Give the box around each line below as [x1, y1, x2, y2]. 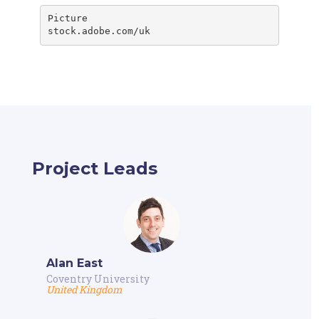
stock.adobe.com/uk [47, 26, 150, 37]
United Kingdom [46, 282, 122, 296]
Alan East [46, 256, 103, 270]
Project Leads [31, 157, 157, 179]
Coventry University [46, 271, 150, 286]
